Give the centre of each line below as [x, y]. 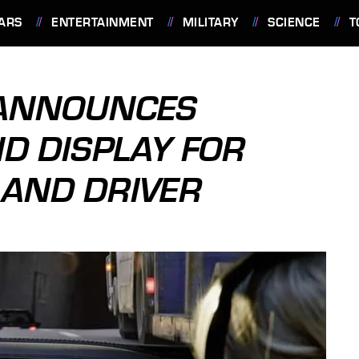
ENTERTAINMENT [103, 22]
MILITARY [210, 22]
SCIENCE [294, 22]
